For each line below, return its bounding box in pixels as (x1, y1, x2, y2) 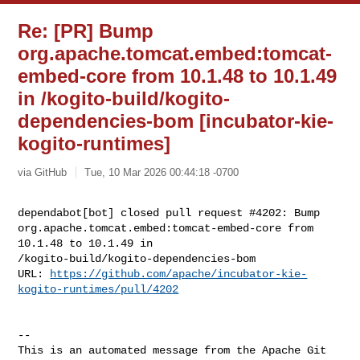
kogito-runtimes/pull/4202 (18, 282, 179, 296)
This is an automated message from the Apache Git (18, 343, 327, 357)
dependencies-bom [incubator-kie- (18, 110, 334, 132)
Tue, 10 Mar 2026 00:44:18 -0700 (84, 166, 239, 178)
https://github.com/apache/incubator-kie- (50, 267, 308, 280)
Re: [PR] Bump (18, 20, 154, 42)
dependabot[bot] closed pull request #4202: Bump (18, 206, 327, 219)
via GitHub (18, 166, 67, 178)
